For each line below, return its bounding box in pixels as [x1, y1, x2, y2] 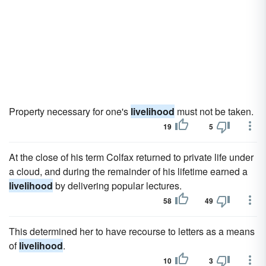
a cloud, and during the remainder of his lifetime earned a [9, 164, 248, 178]
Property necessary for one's [9, 104, 131, 118]
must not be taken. [175, 104, 254, 118]
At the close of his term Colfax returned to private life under [9, 150, 254, 164]
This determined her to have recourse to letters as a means [9, 224, 255, 238]
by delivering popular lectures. [53, 179, 182, 192]
